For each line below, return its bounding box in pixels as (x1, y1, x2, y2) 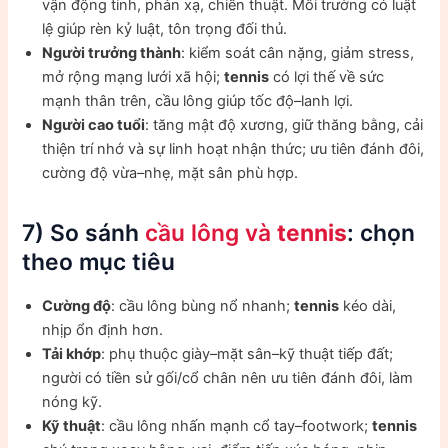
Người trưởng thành (42, 44, 182, 63)
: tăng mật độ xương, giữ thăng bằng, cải (145, 116, 424, 135)
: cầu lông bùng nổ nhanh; (111, 297, 295, 316)
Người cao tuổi (42, 116, 146, 135)
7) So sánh (22, 219, 146, 248)
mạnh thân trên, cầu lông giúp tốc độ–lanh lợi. (42, 92, 354, 111)
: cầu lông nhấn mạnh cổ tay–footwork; (101, 417, 373, 436)
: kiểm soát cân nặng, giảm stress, (181, 44, 415, 63)
